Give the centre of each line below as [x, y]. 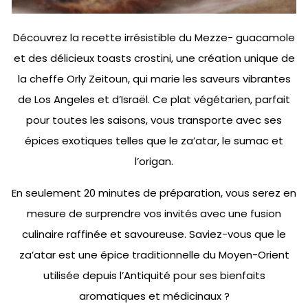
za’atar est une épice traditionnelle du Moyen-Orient [154, 255]
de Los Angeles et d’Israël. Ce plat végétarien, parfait [154, 99]
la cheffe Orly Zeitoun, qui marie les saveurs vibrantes [154, 79]
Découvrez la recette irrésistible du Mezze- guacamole [154, 37]
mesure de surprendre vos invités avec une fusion [154, 213]
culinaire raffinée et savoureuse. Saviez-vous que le [154, 234]
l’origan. [154, 161]
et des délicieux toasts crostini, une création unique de [154, 58]
